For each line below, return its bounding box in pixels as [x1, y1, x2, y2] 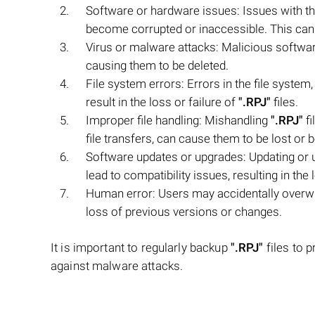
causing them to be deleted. [86, 58, 229, 72]
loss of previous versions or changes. [86, 205, 282, 219]
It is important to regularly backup [51, 240, 231, 255]
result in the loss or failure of [86, 95, 238, 109]
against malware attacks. [51, 259, 184, 273]
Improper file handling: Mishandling [86, 113, 271, 127]
